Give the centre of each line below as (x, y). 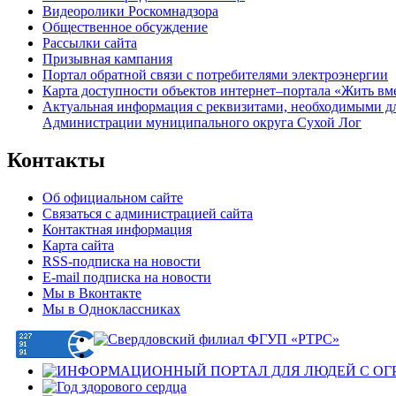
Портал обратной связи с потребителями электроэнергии (215, 75)
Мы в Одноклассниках (111, 308)
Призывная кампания (107, 59)
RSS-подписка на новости (122, 261)
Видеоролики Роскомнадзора (130, 11)
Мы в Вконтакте (92, 293)
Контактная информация (117, 229)
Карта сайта (78, 245)
